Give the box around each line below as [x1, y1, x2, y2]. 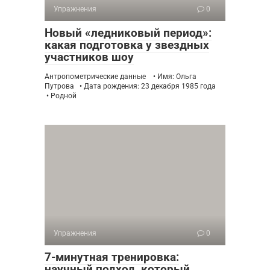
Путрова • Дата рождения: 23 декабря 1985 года [45, 82, 218, 90]
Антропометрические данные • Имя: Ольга [45, 72, 196, 81]
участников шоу [45, 50, 134, 64]
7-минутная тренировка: [45, 250, 179, 264]
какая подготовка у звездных [45, 38, 209, 52]
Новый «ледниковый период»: [45, 26, 212, 40]
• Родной [45, 92, 77, 100]
